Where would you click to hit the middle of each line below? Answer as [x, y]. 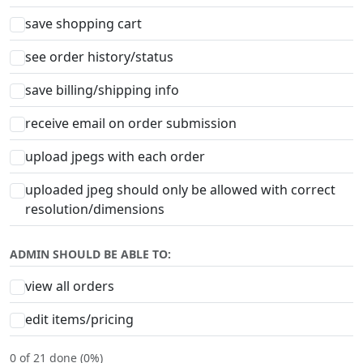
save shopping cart [84, 23]
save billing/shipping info [102, 90]
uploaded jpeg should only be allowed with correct [181, 189]
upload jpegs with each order [115, 156]
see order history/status [100, 56]
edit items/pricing [80, 319]
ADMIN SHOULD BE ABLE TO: [90, 254]
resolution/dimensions [95, 209]
